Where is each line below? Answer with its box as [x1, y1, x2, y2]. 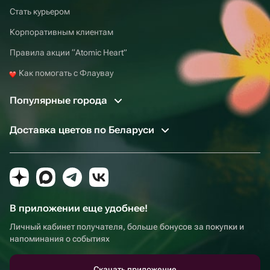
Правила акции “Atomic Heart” [10, 47, 127, 57]
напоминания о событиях [10, 233, 110, 243]
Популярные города [10, 94, 110, 106]
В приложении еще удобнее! [10, 202, 148, 214]
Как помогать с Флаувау [17, 67, 113, 78]
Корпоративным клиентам [10, 27, 113, 37]
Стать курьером [10, 6, 70, 16]
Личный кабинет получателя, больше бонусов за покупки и [10, 221, 244, 231]
